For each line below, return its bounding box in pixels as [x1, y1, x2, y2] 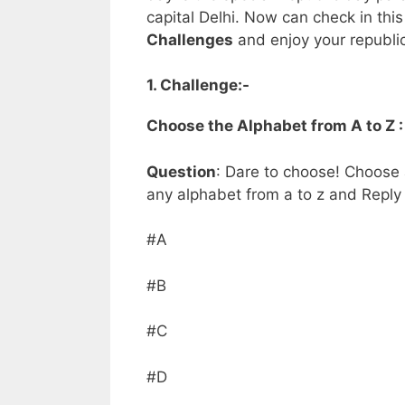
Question [146, 162, 216, 181]
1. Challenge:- [146, 76, 250, 95]
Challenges [146, 30, 233, 49]
